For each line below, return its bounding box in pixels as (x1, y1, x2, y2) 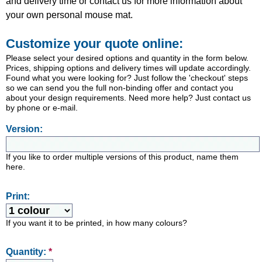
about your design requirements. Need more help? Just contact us (6, 93, 251, 102)
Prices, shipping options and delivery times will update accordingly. (6, 63, 251, 73)
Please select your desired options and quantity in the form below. (6, 53, 249, 63)
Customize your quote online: (6, 36, 183, 51)
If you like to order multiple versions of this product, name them (6, 152, 239, 161)
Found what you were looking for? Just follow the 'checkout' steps (6, 73, 248, 82)
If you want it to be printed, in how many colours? (6, 218, 187, 227)
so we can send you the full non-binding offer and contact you (6, 83, 233, 92)
